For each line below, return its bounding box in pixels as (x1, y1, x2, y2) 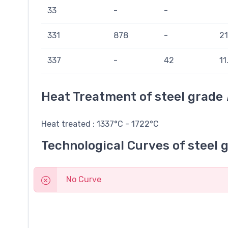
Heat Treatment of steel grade (41, 89, 226, 104)
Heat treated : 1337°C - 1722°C (41, 119, 159, 129)
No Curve (66, 174, 101, 184)
